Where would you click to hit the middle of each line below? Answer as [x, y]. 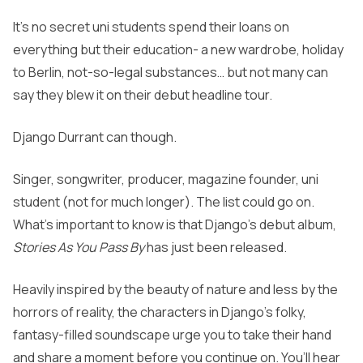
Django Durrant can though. [95, 137]
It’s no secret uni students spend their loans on [151, 27]
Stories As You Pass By [80, 248]
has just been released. [217, 248]
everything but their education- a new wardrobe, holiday [178, 50]
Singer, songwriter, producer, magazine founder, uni [166, 179]
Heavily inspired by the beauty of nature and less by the [175, 290]
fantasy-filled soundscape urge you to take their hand [172, 335]
